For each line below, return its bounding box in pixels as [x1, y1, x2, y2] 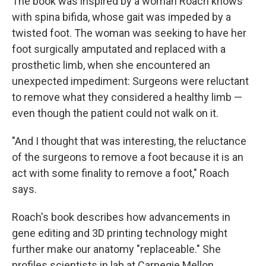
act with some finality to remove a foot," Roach [12, 167, 229, 179]
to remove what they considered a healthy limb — [12, 91, 242, 103]
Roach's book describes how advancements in [12, 211, 230, 223]
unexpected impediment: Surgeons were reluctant [12, 75, 249, 87]
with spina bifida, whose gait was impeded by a [12, 11, 231, 23]
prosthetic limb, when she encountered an [12, 59, 210, 71]
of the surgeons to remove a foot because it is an [12, 151, 243, 163]
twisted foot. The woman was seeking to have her [12, 27, 246, 39]
